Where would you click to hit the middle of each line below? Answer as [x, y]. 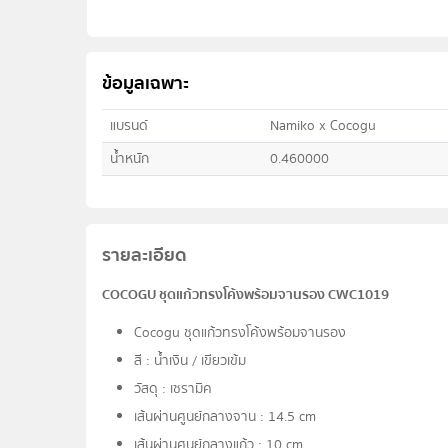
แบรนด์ [129, 125]
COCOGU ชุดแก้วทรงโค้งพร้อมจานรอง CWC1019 [246, 294]
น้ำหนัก [130, 158]
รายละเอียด [145, 255]
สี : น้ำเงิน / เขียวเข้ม [190, 360]
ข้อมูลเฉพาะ [146, 83]
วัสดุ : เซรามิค [173, 388]
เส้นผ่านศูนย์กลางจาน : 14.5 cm [225, 416]
